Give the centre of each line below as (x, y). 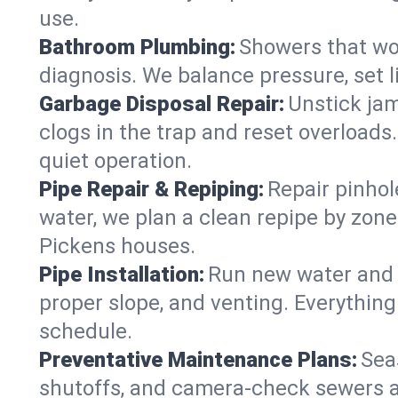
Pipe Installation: (122, 275)
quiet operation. (115, 161)
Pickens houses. (117, 246)
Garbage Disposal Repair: (162, 104)
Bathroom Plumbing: (137, 47)
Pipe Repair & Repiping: (151, 189)
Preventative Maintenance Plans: (198, 360)
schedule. (86, 331)
